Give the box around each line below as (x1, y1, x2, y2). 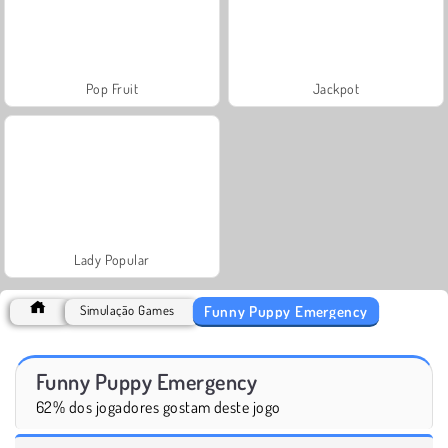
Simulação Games (80, 301, 175, 318)
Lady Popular (74, 250, 150, 268)
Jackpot (312, 79, 360, 97)
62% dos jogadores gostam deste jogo (36, 396, 281, 417)
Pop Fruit (85, 79, 139, 97)
